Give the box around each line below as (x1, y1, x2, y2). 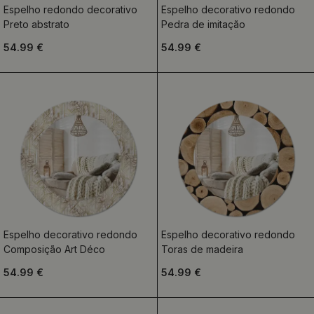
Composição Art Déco (4, 243, 105, 255)
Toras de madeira (161, 243, 243, 255)
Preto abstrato (4, 18, 69, 30)
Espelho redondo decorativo (4, 4, 137, 15)
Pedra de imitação (161, 18, 245, 30)
